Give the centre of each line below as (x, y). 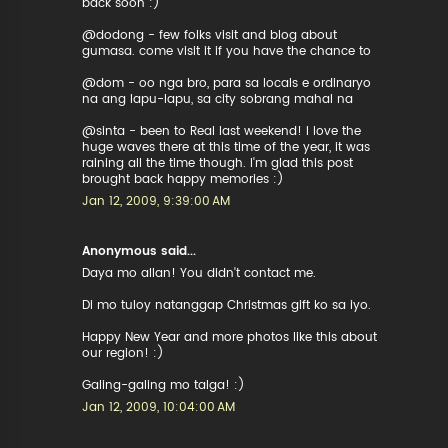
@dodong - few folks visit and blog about (210, 35)
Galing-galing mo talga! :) (164, 385)
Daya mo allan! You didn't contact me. (199, 273)
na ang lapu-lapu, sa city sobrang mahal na (218, 99)
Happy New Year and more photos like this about (230, 337)
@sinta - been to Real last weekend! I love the (222, 131)
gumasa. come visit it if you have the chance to (227, 51)
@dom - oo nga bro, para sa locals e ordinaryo (227, 83)
